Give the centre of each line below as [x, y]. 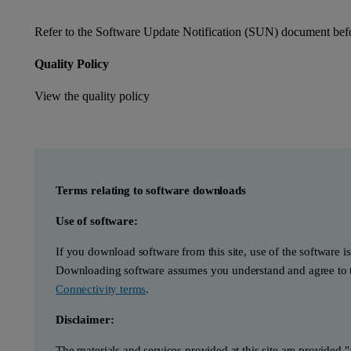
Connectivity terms [101, 289]
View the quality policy [92, 96]
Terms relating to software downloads [151, 190]
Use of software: [98, 221]
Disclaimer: [87, 319]
